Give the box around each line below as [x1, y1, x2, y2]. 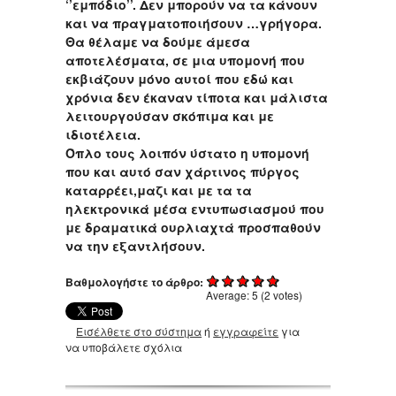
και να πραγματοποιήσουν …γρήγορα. [65, 14, 322, 33]
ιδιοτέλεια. [65, 126, 141, 144]
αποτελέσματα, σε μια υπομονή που [65, 51, 305, 70]
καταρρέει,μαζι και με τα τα [65, 181, 252, 200]
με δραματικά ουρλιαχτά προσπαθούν [65, 218, 321, 237]
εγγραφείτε [213, 324, 279, 339]
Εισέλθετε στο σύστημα [76, 324, 202, 339]
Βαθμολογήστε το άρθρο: [65, 274, 206, 291]
